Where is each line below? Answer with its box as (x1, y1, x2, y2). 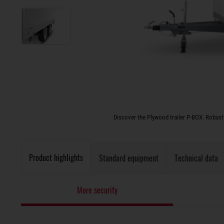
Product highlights (29, 151, 83, 163)
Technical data (174, 152, 218, 164)
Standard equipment (99, 152, 158, 164)
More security (76, 184, 117, 196)
